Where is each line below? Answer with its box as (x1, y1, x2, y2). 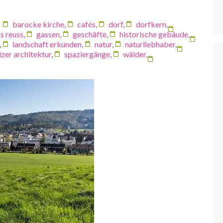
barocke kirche (12, 19, 64, 29)
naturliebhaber (125, 39, 175, 49)
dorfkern (136, 19, 166, 29)
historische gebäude (119, 29, 188, 39)
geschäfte (73, 29, 107, 39)
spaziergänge (64, 49, 110, 59)
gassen (36, 29, 60, 39)
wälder (123, 49, 146, 59)
